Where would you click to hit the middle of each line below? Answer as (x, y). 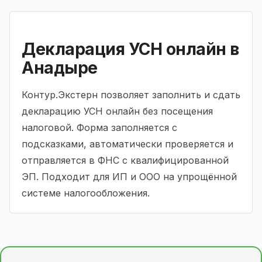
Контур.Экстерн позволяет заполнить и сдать (131, 94)
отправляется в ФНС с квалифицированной (125, 160)
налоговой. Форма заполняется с (99, 127)
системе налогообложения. (86, 193)
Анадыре (60, 68)
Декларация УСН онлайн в (130, 49)
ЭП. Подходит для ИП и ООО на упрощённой (129, 176)
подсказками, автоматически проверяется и (127, 144)
